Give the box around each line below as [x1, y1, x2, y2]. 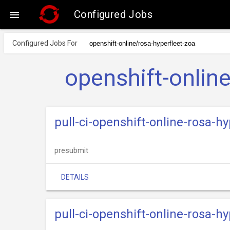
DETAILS [61, 173, 89, 181]
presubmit [54, 146, 88, 155]
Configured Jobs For [12, 39, 78, 47]
